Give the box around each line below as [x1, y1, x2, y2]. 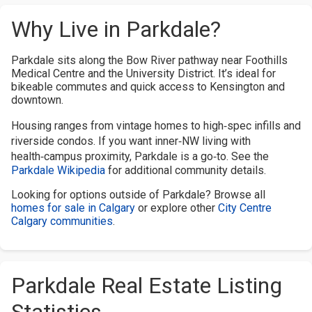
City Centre [218, 201, 272, 214]
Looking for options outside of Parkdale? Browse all [11, 188, 265, 201]
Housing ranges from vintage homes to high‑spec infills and [11, 119, 301, 132]
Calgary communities [11, 214, 113, 228]
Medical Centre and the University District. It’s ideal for [11, 67, 276, 80]
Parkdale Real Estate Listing [11, 272, 282, 299]
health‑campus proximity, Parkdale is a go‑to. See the [11, 150, 269, 163]
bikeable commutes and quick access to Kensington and [11, 80, 285, 93]
